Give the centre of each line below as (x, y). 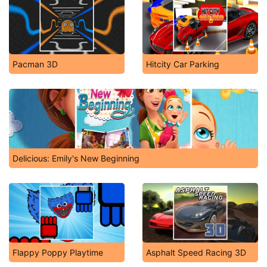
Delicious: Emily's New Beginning (76, 158)
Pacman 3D (35, 64)
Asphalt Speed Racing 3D (196, 252)
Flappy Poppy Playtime (58, 252)
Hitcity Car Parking (183, 64)
